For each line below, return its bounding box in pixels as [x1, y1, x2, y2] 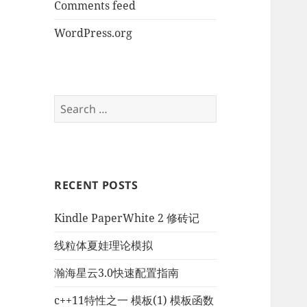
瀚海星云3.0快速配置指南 [54, 265, 180, 281]
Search [53, 95, 90, 111]
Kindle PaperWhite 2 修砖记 [54, 210, 200, 226]
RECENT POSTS [54, 177, 138, 193]
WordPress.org [54, 25, 133, 41]
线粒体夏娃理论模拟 [54, 238, 153, 254]
